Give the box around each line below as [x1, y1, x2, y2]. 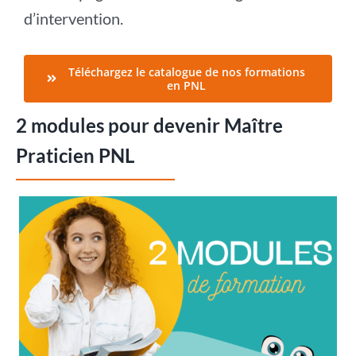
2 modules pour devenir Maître [15, 113, 283, 137]
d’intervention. [23, 8, 123, 28]
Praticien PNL [15, 143, 134, 167]
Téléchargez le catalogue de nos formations [68, 64, 305, 79]
